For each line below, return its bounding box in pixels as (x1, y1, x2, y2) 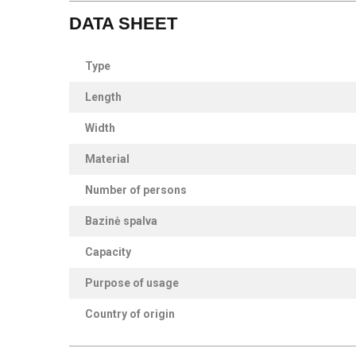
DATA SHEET (69, 13, 177, 33)
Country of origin (85, 307, 175, 320)
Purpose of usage (85, 276, 179, 289)
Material (85, 152, 130, 165)
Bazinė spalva (85, 214, 157, 227)
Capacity (85, 245, 131, 258)
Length (85, 90, 122, 103)
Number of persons (85, 183, 187, 196)
